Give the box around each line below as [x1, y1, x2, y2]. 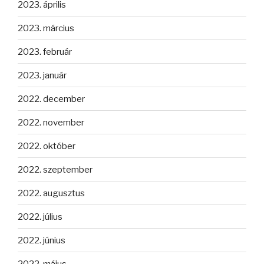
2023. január [18, 70, 67, 81]
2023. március [18, 22, 74, 34]
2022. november [18, 117, 84, 128]
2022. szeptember [18, 164, 93, 175]
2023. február [18, 46, 72, 57]
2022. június [18, 235, 65, 246]
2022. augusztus [18, 187, 85, 199]
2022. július [18, 211, 62, 222]
